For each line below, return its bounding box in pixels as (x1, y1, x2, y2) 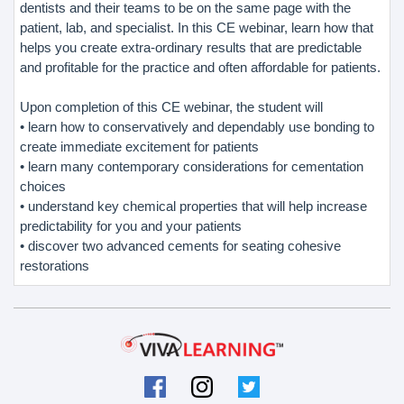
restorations (20, 257, 89, 273)
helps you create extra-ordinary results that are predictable (20, 39, 362, 55)
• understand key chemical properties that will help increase (20, 197, 367, 214)
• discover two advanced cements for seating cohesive (20, 237, 341, 253)
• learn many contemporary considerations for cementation (20, 158, 363, 174)
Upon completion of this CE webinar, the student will (20, 98, 323, 115)
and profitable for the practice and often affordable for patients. (20, 59, 381, 75)
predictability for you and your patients (20, 217, 242, 234)
